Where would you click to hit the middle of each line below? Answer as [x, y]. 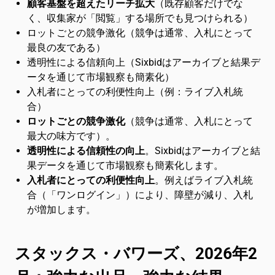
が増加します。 [61, 210]
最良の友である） [66, 48]
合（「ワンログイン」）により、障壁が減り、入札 [140, 195]
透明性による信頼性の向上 [86, 151]
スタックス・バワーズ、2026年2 [136, 254]
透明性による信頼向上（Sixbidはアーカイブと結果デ [144, 62]
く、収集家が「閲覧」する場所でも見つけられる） [140, 18]
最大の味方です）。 [71, 136]
